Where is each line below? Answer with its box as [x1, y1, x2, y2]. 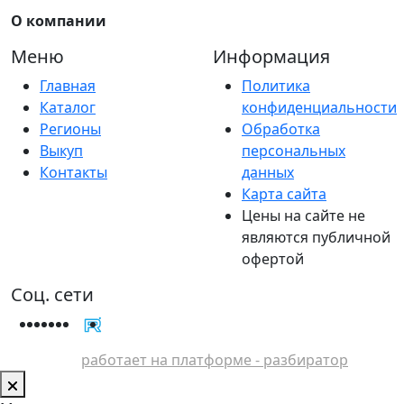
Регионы [40, 118, 101, 139]
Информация [213, 43, 330, 69]
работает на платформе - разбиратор [81, 350, 348, 371]
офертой [242, 248, 304, 269]
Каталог [40, 96, 96, 117]
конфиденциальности [242, 96, 397, 117]
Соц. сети [11, 281, 94, 307]
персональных [242, 140, 345, 161]
